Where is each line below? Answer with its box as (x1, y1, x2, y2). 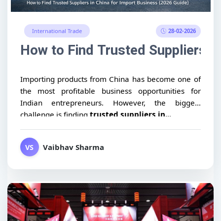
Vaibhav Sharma (42, 142, 104, 152)
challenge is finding (20, 110, 90, 120)
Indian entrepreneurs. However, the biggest (20, 98, 201, 108)
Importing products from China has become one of (20, 74, 201, 84)
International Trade (32, 27, 82, 35)
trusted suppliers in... (89, 110, 171, 120)
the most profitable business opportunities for (20, 86, 201, 96)
